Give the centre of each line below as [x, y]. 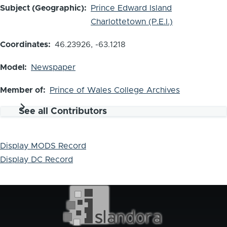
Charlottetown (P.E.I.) [132, 22]
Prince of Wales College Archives [115, 90]
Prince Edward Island [131, 8]
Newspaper [53, 68]
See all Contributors [63, 112]
